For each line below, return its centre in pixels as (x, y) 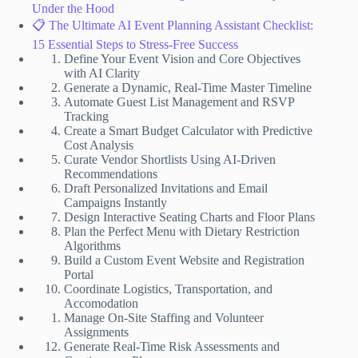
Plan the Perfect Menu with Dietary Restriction (182, 232)
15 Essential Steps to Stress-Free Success (135, 45)
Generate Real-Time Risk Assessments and (172, 347)
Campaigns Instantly (115, 203)
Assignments (96, 332)
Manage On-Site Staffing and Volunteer (164, 318)
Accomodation (101, 304)
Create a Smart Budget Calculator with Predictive (188, 131)
